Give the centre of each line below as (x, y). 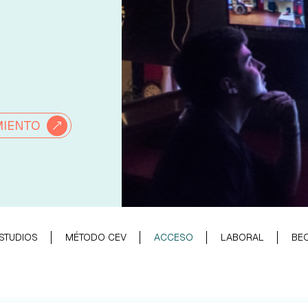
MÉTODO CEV (96, 237)
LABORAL (242, 237)
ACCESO (174, 237)
